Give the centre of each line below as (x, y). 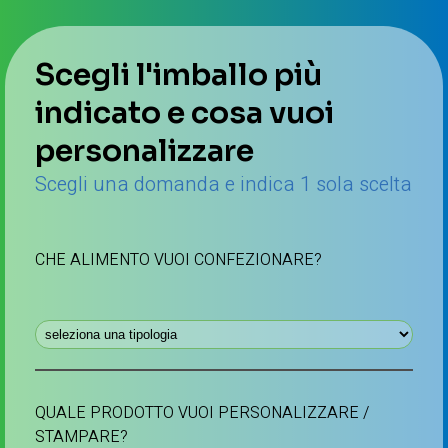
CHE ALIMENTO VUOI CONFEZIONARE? (178, 260)
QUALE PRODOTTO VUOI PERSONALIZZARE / (202, 413)
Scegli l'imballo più (178, 75)
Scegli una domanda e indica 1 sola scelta (223, 184)
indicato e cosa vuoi (184, 113)
